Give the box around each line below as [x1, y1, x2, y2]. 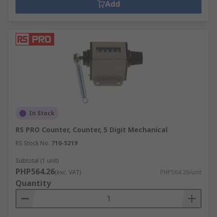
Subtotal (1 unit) [15, 156, 59, 165]
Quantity [15, 178, 51, 188]
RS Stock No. [15, 139, 50, 147]
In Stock [29, 109, 55, 117]
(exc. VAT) [55, 168, 81, 176]
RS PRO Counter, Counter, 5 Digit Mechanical [15, 125, 168, 134]
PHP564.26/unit [160, 168, 201, 176]
